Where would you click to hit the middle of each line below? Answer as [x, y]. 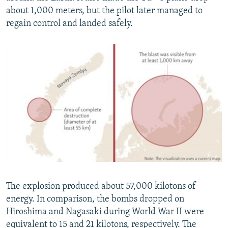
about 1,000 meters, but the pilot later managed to [104, 11]
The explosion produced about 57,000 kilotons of [101, 186]
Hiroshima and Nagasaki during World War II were [105, 212]
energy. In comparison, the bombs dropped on [95, 199]
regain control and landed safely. [69, 24]
